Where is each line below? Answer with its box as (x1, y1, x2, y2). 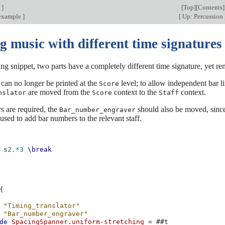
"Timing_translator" (4, 202, 80, 210)
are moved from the (26, 87, 92, 96)
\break (28, 146, 52, 154)
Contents (197, 4, 222, 11)
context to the (112, 87, 159, 96)
